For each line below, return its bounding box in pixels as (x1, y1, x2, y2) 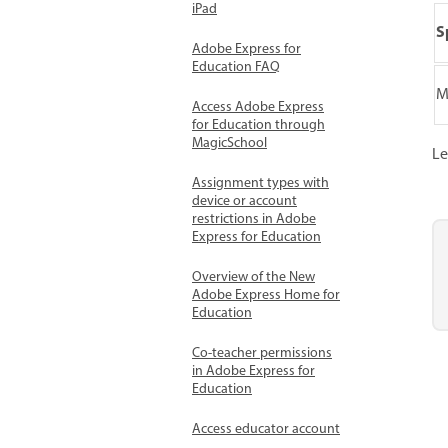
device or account (192, 191, 297, 212)
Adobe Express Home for (192, 285, 340, 306)
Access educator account (192, 419, 340, 440)
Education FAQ (192, 57, 280, 78)
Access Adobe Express (192, 97, 324, 118)
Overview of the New (192, 267, 315, 288)
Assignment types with (192, 173, 329, 194)
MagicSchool (192, 133, 267, 154)
